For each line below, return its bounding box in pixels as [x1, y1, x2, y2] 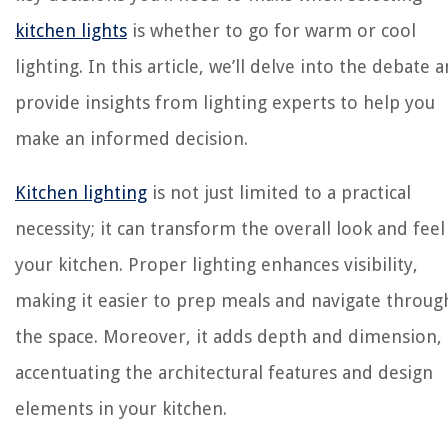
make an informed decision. [15, 128, 248, 150]
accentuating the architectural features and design [15, 362, 433, 384]
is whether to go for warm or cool [127, 20, 416, 42]
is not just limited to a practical [147, 182, 411, 204]
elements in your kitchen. [15, 398, 227, 420]
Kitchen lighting [15, 182, 147, 204]
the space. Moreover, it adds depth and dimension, [15, 326, 442, 348]
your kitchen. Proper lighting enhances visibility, [15, 254, 418, 276]
